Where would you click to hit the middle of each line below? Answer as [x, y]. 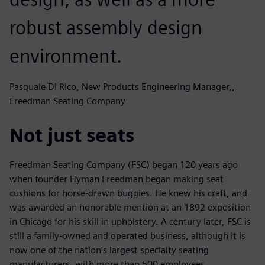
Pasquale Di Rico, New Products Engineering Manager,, [122, 86]
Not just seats [72, 135]
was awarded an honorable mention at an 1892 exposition [130, 207]
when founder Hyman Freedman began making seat [117, 179]
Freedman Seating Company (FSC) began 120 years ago [124, 164]
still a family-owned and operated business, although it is [127, 235]
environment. [66, 56]
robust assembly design [106, 27]
